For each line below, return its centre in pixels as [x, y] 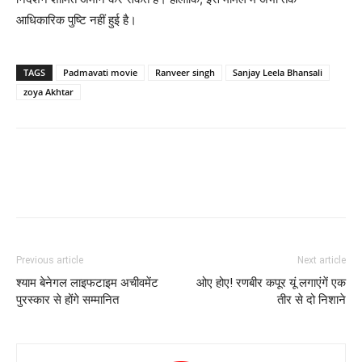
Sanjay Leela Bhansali [278, 73]
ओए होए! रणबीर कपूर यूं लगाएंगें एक [271, 283]
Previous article [50, 261]
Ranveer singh [185, 73]
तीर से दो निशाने [311, 300]
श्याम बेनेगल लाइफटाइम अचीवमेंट [87, 283]
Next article [322, 261]
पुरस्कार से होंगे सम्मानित [67, 300]
